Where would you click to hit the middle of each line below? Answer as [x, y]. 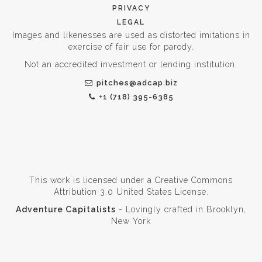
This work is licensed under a [92, 180]
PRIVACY [131, 8]
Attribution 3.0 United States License [130, 192]
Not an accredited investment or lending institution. [131, 64]
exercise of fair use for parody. [131, 46]
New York [131, 221]
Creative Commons [194, 180]
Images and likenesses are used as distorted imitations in [131, 35]
